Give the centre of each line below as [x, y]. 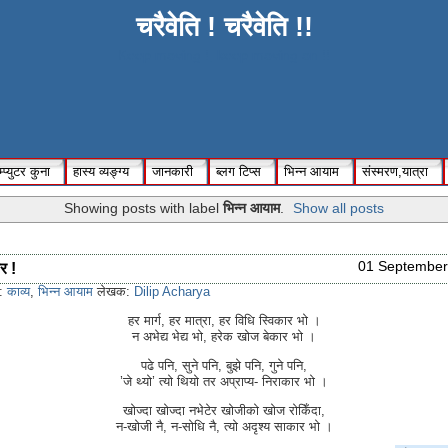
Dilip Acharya [172, 292]
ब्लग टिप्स [238, 171]
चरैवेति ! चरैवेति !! [224, 26]
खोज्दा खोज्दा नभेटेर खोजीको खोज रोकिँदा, [224, 411]
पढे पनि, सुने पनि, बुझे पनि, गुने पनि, [224, 366]
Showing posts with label [143, 208]
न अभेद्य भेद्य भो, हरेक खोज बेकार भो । [224, 337]
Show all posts [339, 208]
